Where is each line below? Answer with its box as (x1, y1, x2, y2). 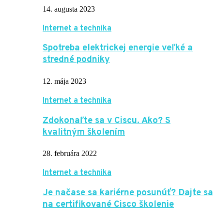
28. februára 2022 (43, 149, 97, 158)
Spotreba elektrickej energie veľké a (43, 42, 193, 54)
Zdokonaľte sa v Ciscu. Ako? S (43, 114, 170, 126)
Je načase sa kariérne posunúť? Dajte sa (43, 187, 213, 199)
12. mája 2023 (43, 77, 86, 86)
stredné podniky (43, 54, 110, 66)
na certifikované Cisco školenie (43, 199, 174, 211)
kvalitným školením (43, 126, 125, 138)
